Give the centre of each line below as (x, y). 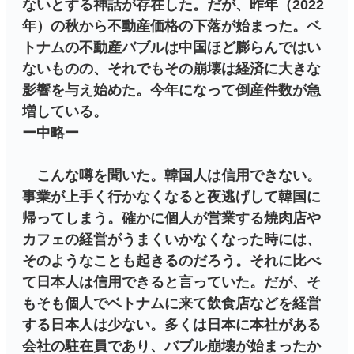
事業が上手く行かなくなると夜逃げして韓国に (171, 197)
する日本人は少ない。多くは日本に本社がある (171, 325)
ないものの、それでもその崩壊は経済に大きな (171, 69)
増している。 (65, 112)
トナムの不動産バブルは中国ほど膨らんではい (171, 48)
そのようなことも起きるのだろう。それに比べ (171, 261)
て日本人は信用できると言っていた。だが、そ (171, 282)
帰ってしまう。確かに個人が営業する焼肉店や (171, 218)
